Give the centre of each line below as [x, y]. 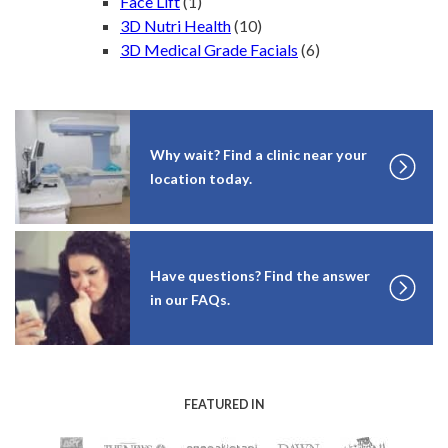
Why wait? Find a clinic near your [258, 154]
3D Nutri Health [175, 25]
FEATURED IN [224, 404]
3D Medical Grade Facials [209, 49]
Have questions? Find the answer [259, 275]
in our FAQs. [189, 299]
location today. [200, 178]
